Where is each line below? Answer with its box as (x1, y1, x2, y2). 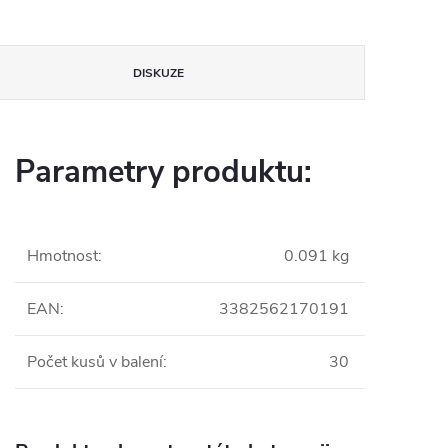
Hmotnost (27, 245, 98, 267)
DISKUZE (133, 65, 185, 81)
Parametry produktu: (15, 151, 312, 193)
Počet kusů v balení (27, 351, 163, 373)
